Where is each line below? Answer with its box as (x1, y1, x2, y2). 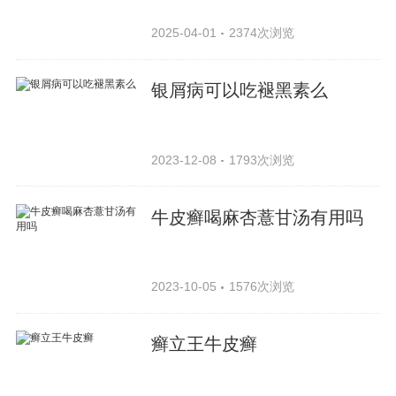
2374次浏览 (228, 25, 294, 40)
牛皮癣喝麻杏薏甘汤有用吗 (151, 207, 364, 227)
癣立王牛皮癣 (151, 334, 258, 354)
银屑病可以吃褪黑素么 (151, 80, 329, 100)
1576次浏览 (228, 279, 294, 294)
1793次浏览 (228, 152, 294, 167)
